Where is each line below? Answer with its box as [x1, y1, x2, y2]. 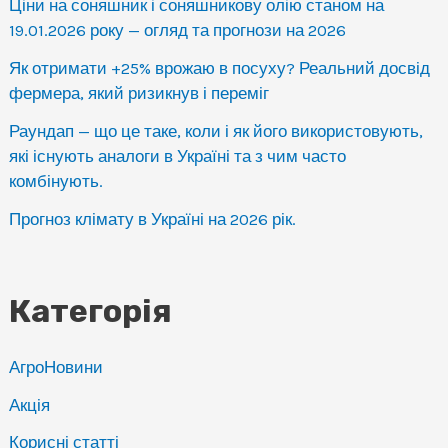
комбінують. [9, 170, 104, 191]
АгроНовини [9, 356, 104, 377]
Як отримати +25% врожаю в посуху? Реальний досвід [9, 58, 431, 79]
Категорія [9, 292, 173, 331]
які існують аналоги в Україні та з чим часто [9, 145, 347, 166]
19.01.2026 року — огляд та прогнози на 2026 [9, 20, 347, 41]
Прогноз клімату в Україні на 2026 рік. [9, 208, 297, 229]
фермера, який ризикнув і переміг [9, 83, 270, 104]
